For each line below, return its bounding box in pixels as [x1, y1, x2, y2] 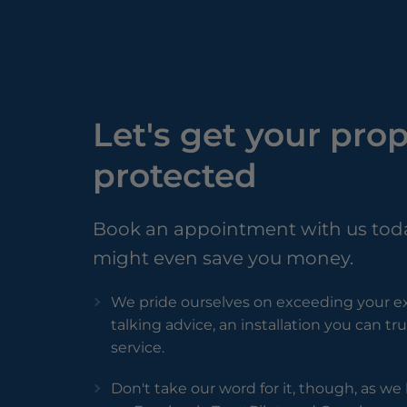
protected [93, 155, 257, 196]
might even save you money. [93, 247, 353, 270]
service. [111, 339, 164, 357]
